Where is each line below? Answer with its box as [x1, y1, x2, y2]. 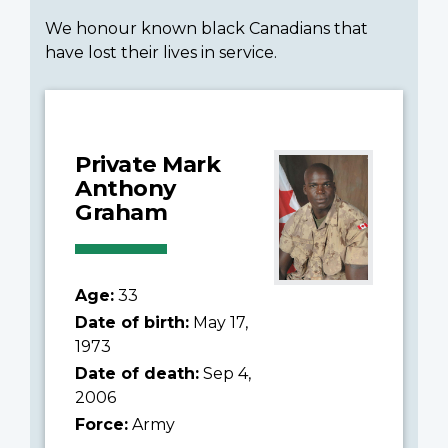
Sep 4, [199, 363, 251, 383]
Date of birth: [75, 312, 189, 332]
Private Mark [75, 149, 220, 178]
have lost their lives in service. [45, 42, 277, 62]
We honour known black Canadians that [45, 18, 368, 38]
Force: [75, 414, 128, 434]
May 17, [189, 312, 248, 332]
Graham [75, 197, 167, 226]
